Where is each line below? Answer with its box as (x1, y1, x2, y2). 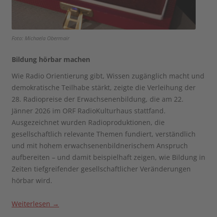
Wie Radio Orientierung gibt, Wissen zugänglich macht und (12, 71, 204, 81)
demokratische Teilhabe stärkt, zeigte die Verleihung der (12, 83, 196, 93)
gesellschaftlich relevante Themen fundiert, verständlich (12, 129, 196, 139)
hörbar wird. (12, 176, 52, 186)
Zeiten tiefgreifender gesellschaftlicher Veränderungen (12, 164, 191, 174)
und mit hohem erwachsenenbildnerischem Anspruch (12, 141, 188, 151)
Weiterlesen (12, 199, 52, 209)
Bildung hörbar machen (12, 54, 90, 64)
